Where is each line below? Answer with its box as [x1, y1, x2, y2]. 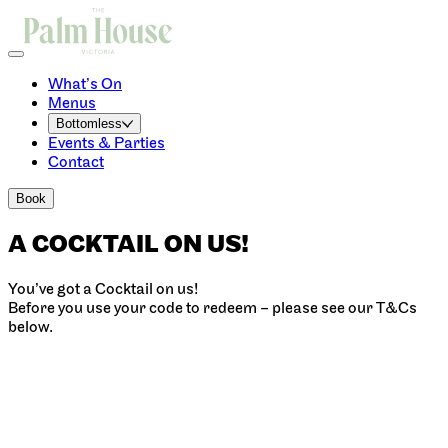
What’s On [48, 75, 122, 94]
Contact [48, 153, 104, 172]
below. [8, 317, 53, 337]
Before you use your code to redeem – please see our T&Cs [8, 298, 417, 318]
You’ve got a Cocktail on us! [8, 279, 198, 299]
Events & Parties [48, 134, 165, 153]
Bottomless [56, 116, 122, 131]
